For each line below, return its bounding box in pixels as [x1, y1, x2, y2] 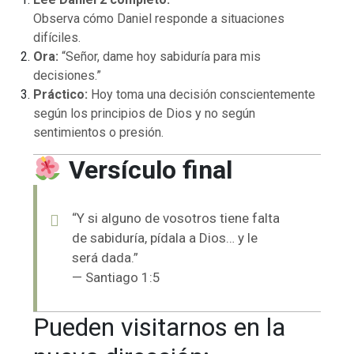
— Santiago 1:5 [72, 269, 161, 285]
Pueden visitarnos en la [33, 311, 286, 342]
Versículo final [68, 154, 232, 185]
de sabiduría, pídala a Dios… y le [72, 229, 258, 246]
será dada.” [72, 249, 139, 265]
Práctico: [33, 86, 88, 102]
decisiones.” [33, 67, 102, 83]
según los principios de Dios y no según [33, 105, 256, 121]
